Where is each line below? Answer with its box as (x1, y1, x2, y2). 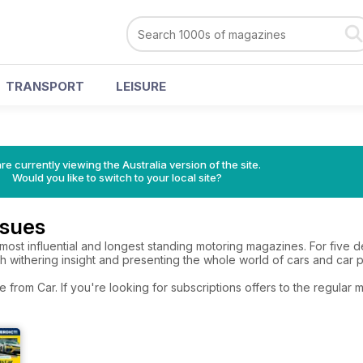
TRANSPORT (6, 79, 84, 94)
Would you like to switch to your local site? (11, 171, 222, 184)
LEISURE (116, 79, 166, 94)
